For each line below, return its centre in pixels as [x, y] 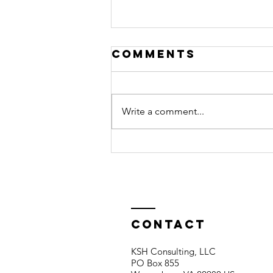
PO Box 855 [155, 263]
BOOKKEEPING [186, 133]
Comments [154, 54]
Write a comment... [163, 111]
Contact [168, 224]
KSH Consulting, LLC [173, 251]
